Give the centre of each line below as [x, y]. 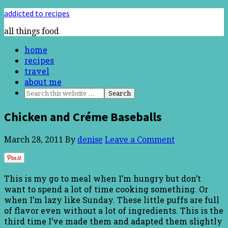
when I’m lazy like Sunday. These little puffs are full [112, 199]
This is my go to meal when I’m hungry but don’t [103, 178]
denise [90, 139]
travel [37, 71]
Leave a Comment [140, 139]
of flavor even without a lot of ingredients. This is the [114, 210]
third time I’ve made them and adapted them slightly [113, 221]
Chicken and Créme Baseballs [83, 117]
